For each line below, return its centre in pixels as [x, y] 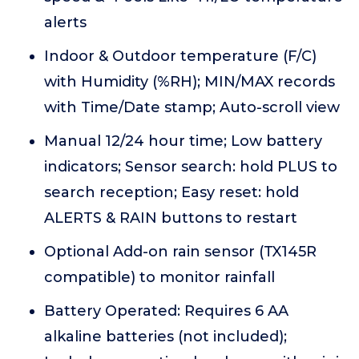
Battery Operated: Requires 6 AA [166, 311]
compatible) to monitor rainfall [159, 277]
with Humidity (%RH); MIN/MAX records [190, 82]
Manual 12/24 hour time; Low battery [183, 141]
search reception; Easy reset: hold [171, 192]
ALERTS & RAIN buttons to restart [171, 218]
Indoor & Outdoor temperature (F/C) [180, 56]
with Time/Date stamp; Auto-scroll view [192, 107]
